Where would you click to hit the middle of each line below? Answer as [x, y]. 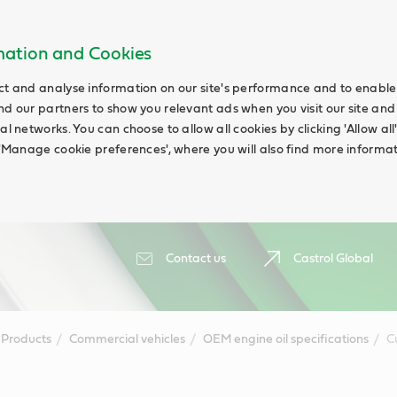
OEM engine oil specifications [285, 339]
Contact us [196, 259]
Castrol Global [333, 259]
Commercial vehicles [127, 339]
